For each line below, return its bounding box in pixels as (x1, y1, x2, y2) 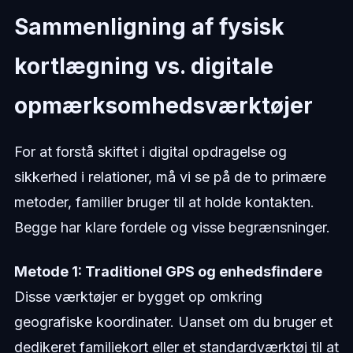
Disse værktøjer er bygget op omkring (13, 288, 262, 306)
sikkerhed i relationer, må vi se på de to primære (13, 169, 326, 186)
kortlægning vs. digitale (13, 53, 273, 80)
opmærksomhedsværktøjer (13, 92, 313, 120)
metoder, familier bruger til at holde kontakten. (13, 194, 314, 211)
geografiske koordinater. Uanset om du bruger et (13, 314, 333, 331)
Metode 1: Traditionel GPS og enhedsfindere (13, 263, 322, 281)
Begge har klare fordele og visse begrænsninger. (13, 219, 330, 236)
